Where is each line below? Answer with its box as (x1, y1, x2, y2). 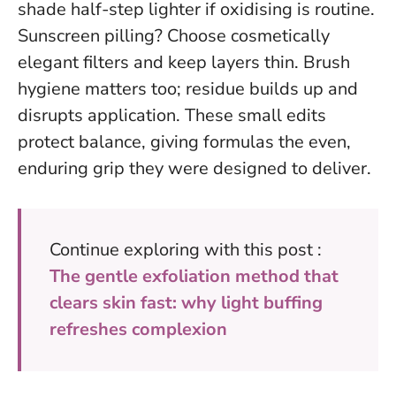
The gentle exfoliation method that (49, 264, 339, 289)
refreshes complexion (49, 317, 227, 342)
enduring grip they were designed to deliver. (18, 156, 371, 181)
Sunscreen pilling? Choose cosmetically (18, 24, 330, 49)
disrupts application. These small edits (18, 103, 326, 128)
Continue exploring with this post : (49, 238, 322, 263)
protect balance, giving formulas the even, (18, 130, 351, 155)
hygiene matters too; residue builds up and (18, 77, 358, 102)
